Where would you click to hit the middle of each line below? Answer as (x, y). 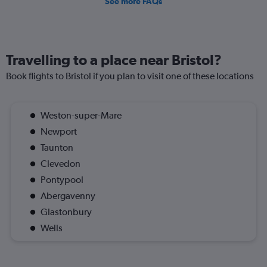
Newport (59, 132)
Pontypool (62, 180)
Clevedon (60, 164)
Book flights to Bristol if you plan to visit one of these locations (130, 76)
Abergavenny (68, 196)
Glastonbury (66, 212)
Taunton (57, 148)
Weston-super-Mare (81, 116)
